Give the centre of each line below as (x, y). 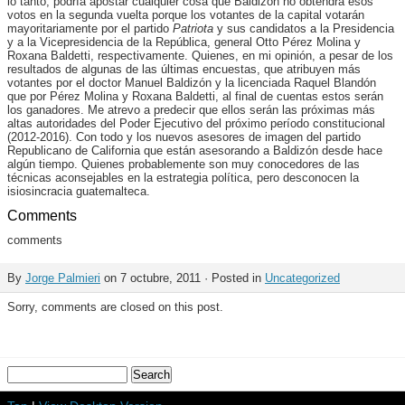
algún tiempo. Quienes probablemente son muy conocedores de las (184, 164)
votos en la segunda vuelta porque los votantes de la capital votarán (186, 15)
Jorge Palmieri (63, 278)
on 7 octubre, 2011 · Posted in (183, 278)
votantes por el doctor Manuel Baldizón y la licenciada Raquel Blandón (192, 83)
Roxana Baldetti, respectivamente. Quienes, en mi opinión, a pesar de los (200, 56)
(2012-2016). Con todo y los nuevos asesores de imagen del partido (184, 137)
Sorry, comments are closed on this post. (115, 307)
